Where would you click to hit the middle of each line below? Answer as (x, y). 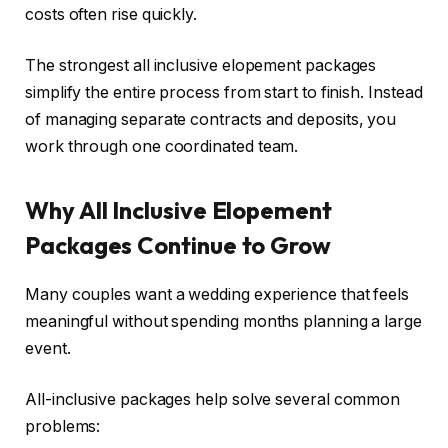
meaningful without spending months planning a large (223, 321)
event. (48, 348)
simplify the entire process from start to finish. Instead (224, 93)
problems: (63, 427)
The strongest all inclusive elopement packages (201, 66)
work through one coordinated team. (162, 147)
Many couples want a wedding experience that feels (217, 294)
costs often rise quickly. (111, 14)
